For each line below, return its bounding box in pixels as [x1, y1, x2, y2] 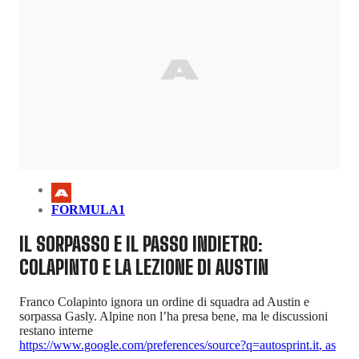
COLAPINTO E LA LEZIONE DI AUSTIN [19, 256, 268, 280]
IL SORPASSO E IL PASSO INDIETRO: [19, 232, 263, 256]
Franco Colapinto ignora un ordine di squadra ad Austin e [19, 295, 309, 309]
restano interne [19, 324, 93, 338]
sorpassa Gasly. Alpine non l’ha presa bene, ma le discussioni [19, 309, 328, 324]
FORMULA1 [51, 202, 125, 216]
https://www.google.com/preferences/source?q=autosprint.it [19, 338, 319, 353]
